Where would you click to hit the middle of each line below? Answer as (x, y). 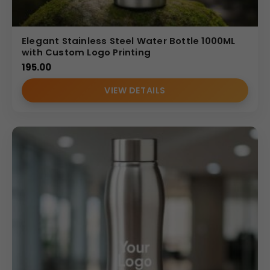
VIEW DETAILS (135, 90)
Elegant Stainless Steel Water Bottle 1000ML (129, 40)
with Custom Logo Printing (86, 52)
